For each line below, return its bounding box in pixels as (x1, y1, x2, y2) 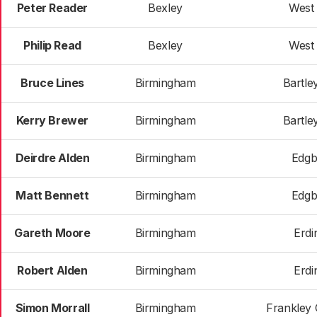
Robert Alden (17, 263, 88, 277)
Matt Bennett (16, 188, 89, 202)
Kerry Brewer (16, 113, 89, 127)
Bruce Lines (21, 76, 84, 90)
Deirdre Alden (15, 151, 90, 165)
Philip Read (23, 38, 81, 52)
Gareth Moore (14, 226, 91, 240)
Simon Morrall (15, 301, 90, 315)
